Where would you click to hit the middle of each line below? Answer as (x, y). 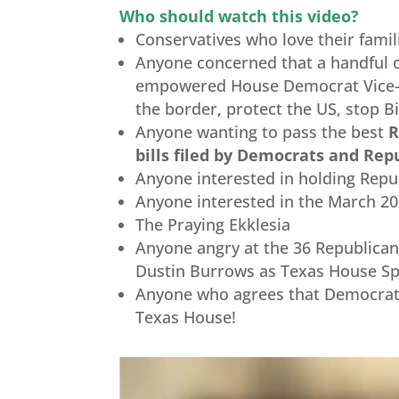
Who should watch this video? (240, 16)
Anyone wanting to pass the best (262, 131)
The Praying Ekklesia (213, 224)
